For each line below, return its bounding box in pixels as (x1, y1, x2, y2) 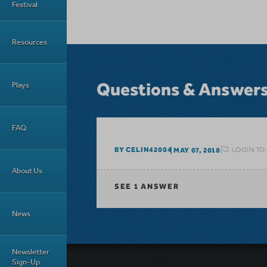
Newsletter (12, 246, 49, 257)
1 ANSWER (132, 182, 179, 191)
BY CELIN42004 (114, 145, 172, 154)
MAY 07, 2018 (173, 145, 221, 154)
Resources (12, 37, 47, 47)
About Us (12, 166, 42, 176)
